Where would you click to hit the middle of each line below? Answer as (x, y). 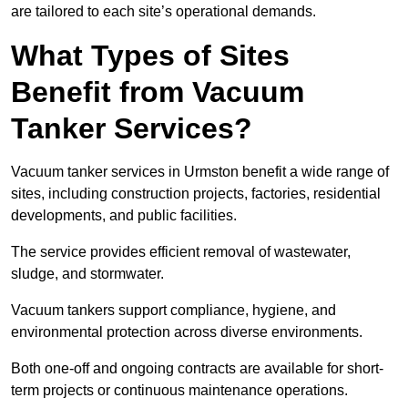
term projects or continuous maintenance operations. (179, 391)
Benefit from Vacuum (158, 92)
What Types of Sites (150, 56)
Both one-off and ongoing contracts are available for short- (197, 369)
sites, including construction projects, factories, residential (196, 194)
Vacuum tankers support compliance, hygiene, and (173, 311)
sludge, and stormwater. (89, 274)
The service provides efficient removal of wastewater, (181, 252)
